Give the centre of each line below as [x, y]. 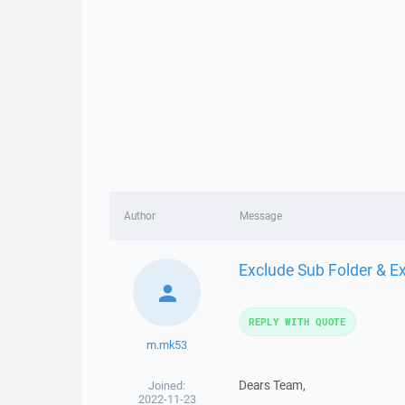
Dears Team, [272, 385]
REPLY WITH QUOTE [297, 321]
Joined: [167, 386]
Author [140, 216]
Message [260, 216]
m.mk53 [167, 345]
